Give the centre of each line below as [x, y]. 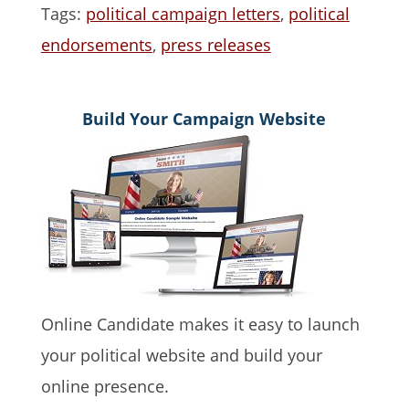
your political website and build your [181, 355]
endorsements [96, 45]
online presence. [105, 386]
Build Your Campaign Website [204, 119]
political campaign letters [183, 14]
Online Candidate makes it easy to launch [200, 324]
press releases [215, 45]
